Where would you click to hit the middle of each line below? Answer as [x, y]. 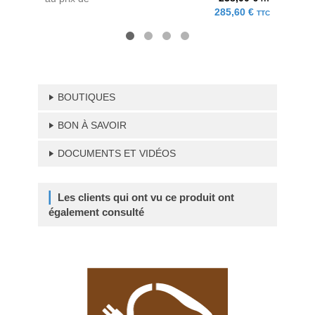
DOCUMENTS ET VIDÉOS [117, 153]
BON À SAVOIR [92, 125]
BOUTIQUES [86, 97]
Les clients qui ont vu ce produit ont [146, 197]
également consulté [96, 212]
